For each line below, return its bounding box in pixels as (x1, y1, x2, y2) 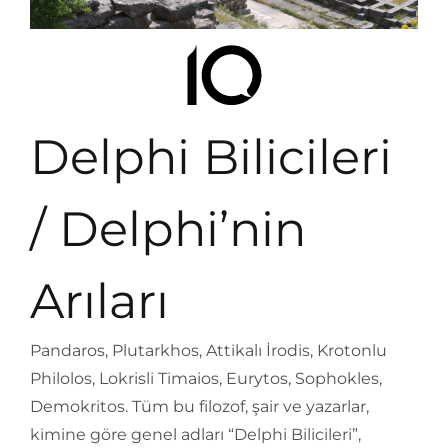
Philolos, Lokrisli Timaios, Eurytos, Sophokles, (30, 369, 382, 388)
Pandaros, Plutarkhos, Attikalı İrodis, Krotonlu (30, 341, 387, 360)
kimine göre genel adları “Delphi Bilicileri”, (30, 425, 361, 444)
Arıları (30, 272, 169, 330)
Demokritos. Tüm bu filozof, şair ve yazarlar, (30, 397, 369, 416)
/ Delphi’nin (30, 200, 306, 258)
